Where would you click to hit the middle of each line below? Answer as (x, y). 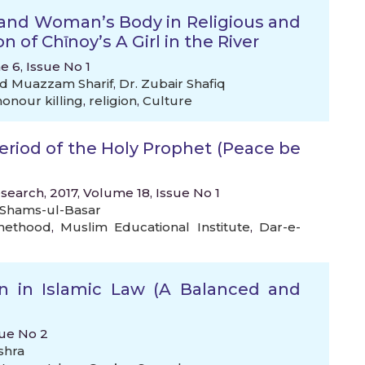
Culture (167, 101)
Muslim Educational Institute (155, 227)
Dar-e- (280, 227)
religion (113, 101)
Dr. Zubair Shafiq (172, 84)
